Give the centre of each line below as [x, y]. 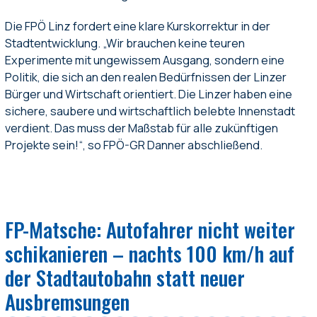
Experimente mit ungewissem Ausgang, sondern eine [145, 60]
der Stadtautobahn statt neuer [125, 278]
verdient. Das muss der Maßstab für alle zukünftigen [142, 128]
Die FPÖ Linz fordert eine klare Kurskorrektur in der [138, 27]
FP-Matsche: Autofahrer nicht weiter [150, 230]
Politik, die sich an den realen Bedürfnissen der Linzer [146, 77]
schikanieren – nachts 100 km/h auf [150, 254]
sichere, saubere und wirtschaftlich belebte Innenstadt [150, 111]
